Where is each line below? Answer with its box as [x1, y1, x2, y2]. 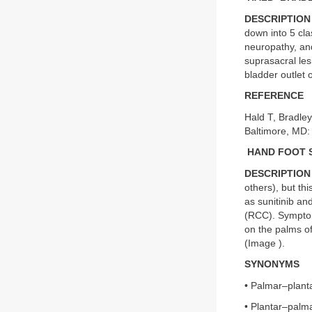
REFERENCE [244, 91, 304, 101]
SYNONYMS [244, 259, 299, 270]
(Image [244, 237, 279, 249]
